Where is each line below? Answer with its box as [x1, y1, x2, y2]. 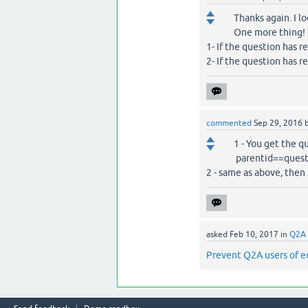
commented [206, 118, 252, 128]
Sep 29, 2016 [253, 118, 302, 128]
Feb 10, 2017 [229, 230, 278, 239]
